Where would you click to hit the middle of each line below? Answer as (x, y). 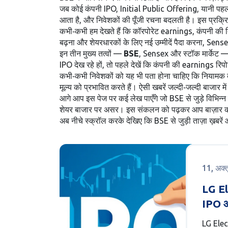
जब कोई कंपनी (82, 9)
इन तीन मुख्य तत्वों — (92, 53)
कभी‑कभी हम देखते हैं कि (96, 31)
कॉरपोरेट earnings (163, 31)
